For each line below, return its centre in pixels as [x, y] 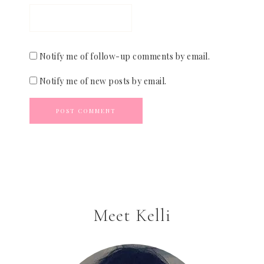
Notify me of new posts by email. [103, 81]
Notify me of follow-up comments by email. [124, 57]
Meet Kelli [132, 216]
